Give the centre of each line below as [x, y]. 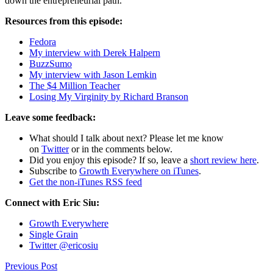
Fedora [43, 41]
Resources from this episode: [64, 21]
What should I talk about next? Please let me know [126, 138]
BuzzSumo [51, 63]
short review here [223, 160]
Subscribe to [54, 171]
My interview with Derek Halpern [95, 52]
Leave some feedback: [50, 117]
